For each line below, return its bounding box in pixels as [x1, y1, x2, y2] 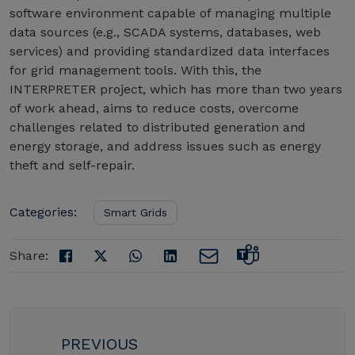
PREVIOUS [61, 334, 138, 353]
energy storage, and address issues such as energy [10, 138, 321, 154]
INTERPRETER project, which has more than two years [10, 81, 342, 97]
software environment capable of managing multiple [10, 5, 331, 21]
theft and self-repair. [10, 157, 135, 173]
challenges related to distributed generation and [10, 119, 306, 135]
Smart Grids [104, 205, 167, 219]
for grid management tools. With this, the [10, 62, 261, 78]
